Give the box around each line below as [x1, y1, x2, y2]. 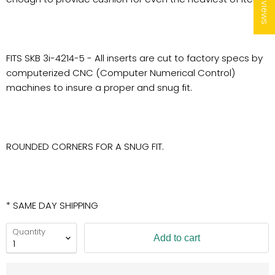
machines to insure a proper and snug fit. [6, 81, 192, 94]
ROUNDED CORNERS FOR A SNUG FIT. [6, 140, 164, 153]
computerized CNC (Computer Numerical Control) [6, 66, 235, 79]
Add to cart [153, 232, 200, 243]
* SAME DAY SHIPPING [6, 199, 98, 212]
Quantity [12, 226, 45, 238]
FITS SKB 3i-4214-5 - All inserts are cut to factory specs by [6, 52, 263, 64]
